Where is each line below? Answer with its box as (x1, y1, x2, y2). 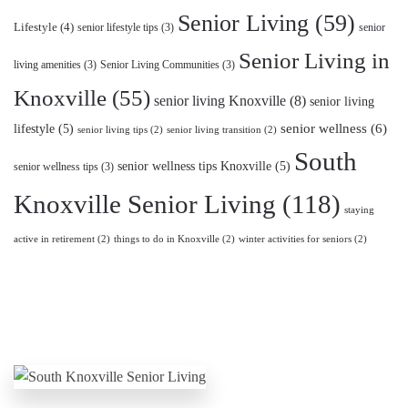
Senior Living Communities (100, 58, 219, 71)
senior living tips (77, 125, 148, 135)
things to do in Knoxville (114, 234, 219, 244)
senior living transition (167, 125, 261, 135)
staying (344, 205, 374, 215)
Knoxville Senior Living (14, 189, 276, 219)
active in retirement (14, 234, 95, 244)
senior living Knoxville (154, 93, 286, 108)
